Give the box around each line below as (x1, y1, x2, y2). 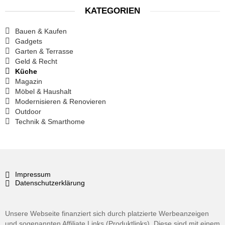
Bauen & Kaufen (15, 27, 67, 35)
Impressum (15, 170, 51, 178)
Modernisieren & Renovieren (15, 97, 106, 105)
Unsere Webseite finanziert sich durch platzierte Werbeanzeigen (5, 209, 209, 217)
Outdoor (15, 107, 41, 116)
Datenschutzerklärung (15, 178, 85, 187)
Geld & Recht (15, 57, 57, 65)
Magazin (15, 77, 42, 85)
